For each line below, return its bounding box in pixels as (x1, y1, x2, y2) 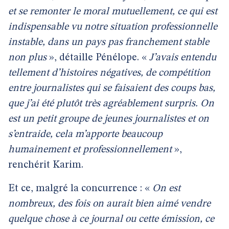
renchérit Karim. (8, 160, 83, 170)
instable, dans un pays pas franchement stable (8, 37, 209, 48)
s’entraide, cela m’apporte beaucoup (8, 129, 163, 140)
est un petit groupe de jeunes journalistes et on (8, 114, 209, 124)
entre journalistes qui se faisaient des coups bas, (8, 83, 215, 94)
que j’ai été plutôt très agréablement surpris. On (8, 99, 214, 109)
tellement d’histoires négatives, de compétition (8, 68, 211, 78)
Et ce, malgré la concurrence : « (8, 184, 152, 194)
